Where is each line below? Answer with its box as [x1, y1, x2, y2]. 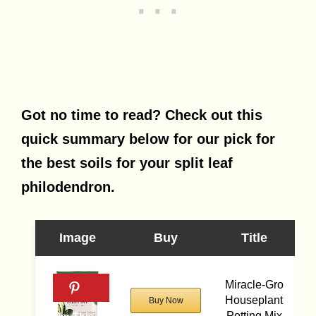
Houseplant [225, 293, 283, 306]
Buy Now [148, 295, 183, 305]
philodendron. [21, 178, 115, 195]
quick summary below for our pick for [21, 130, 275, 147]
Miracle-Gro [224, 278, 284, 291]
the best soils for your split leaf [21, 154, 233, 171]
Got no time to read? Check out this [21, 107, 262, 123]
